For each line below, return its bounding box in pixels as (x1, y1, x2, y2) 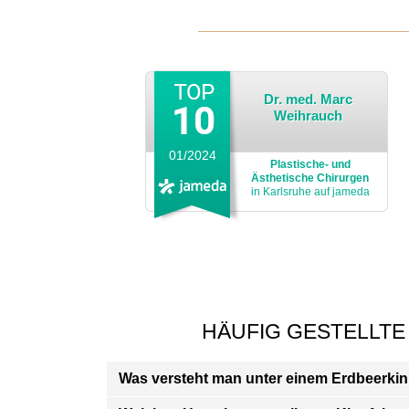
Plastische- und (269, 157, 351, 171)
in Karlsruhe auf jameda (250, 184, 370, 198)
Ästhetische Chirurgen (251, 171, 370, 184)
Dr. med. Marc (264, 90, 353, 107)
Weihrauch (274, 107, 343, 123)
